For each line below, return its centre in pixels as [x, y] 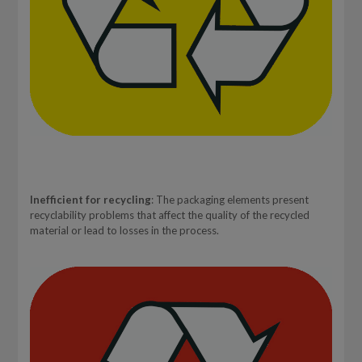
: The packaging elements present [229, 199]
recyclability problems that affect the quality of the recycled [169, 215]
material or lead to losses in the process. [124, 230]
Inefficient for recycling [90, 199]
